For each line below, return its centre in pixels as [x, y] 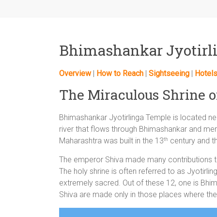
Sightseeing [169, 73]
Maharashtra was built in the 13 [111, 141]
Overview [75, 73]
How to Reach [120, 73]
